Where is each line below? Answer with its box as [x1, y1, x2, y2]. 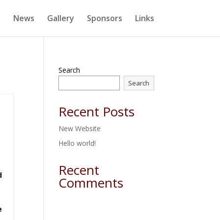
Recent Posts [58, 103, 135, 120]
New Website [58, 124, 101, 133]
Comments [58, 174, 124, 192]
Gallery [47, 13, 74, 24]
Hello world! [58, 138, 96, 148]
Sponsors [86, 13, 122, 24]
